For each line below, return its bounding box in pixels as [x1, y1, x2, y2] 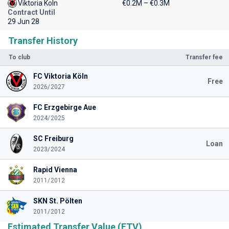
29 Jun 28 [8, 17, 39, 26]
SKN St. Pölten [33, 197, 82, 205]
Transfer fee [186, 54, 223, 61]
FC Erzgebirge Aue [33, 103, 96, 111]
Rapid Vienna [33, 166, 77, 174]
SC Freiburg [33, 134, 74, 143]
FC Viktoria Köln [33, 72, 88, 80]
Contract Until [8, 8, 55, 16]
